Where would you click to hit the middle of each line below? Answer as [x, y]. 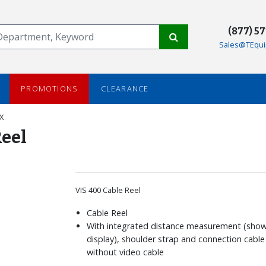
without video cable [126, 252]
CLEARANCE [125, 89]
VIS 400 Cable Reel [108, 190]
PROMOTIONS [50, 89]
